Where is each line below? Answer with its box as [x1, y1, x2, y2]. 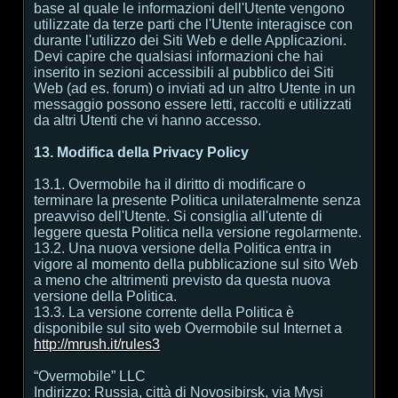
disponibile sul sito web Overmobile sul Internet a [34, 321, 342, 336]
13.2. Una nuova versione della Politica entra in [34, 241, 331, 256]
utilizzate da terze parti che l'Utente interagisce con [34, 17, 353, 32]
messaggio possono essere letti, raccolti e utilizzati [34, 97, 352, 112]
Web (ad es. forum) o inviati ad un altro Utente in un [34, 81, 355, 96]
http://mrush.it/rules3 [34, 337, 160, 352]
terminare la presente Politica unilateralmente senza [34, 193, 361, 208]
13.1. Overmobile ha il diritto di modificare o [34, 177, 306, 192]
